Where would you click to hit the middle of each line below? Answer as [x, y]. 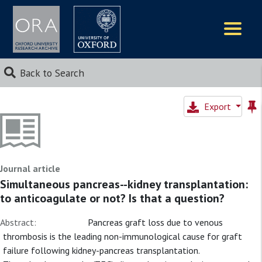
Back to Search [52, 73]
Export [218, 106]
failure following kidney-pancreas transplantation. [101, 250]
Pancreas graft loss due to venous [155, 222]
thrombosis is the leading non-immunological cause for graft [123, 236]
